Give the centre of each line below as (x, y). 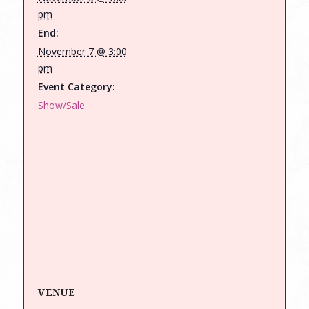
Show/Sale (61, 105)
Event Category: (76, 87)
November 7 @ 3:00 (82, 51)
